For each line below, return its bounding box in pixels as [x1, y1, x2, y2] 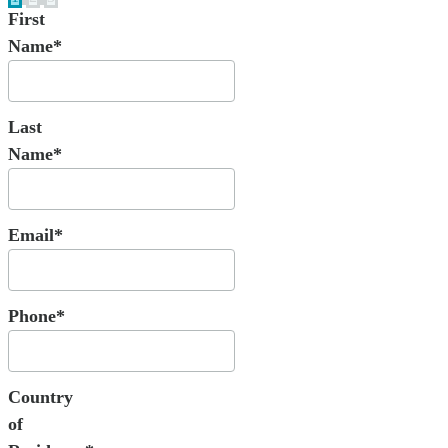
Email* [8, 225, 63, 246]
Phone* [8, 306, 65, 327]
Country [8, 387, 73, 408]
